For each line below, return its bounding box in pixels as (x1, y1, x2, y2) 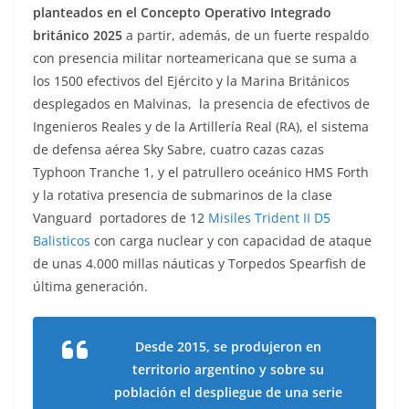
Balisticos (33, 232, 90, 250)
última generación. (33, 278, 148, 296)
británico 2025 (33, 26, 122, 45)
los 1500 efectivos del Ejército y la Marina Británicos (33, 72, 350, 90)
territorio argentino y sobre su (132, 361, 324, 379)
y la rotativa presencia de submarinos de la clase (33, 186, 332, 204)
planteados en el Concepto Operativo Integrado (33, 4, 331, 22)
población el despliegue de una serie (114, 383, 342, 402)
